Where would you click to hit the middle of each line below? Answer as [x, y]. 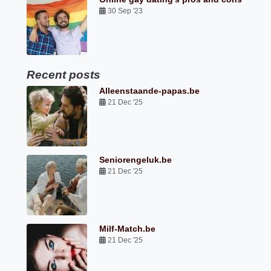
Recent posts [64, 75]
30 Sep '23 [126, 11]
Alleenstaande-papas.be [150, 91]
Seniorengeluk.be [136, 160]
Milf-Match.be [128, 229]
